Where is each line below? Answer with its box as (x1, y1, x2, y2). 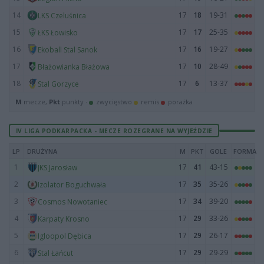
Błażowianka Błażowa (38, 61, 110, 72)
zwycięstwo (94, 97, 134, 106)
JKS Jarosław (38, 162, 77, 173)
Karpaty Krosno (38, 213, 90, 224)
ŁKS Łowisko (38, 27, 78, 38)
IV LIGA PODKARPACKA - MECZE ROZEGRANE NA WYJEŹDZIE (15, 126, 213, 135)
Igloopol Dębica (38, 230, 91, 241)
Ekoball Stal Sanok (38, 44, 97, 55)
